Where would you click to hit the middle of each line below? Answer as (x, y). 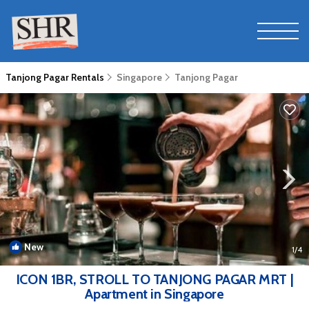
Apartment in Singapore (154, 294)
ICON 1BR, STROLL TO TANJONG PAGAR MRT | (154, 279)
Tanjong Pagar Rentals (56, 77)
